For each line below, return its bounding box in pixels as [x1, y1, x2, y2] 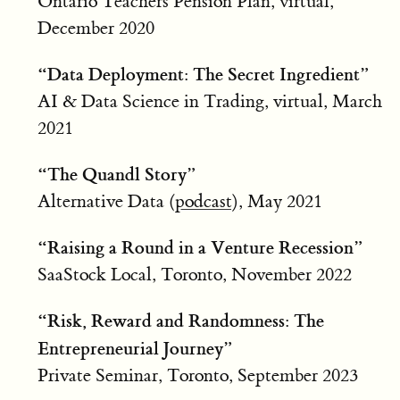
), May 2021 [231, 189, 322, 212]
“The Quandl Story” [37, 162, 196, 186]
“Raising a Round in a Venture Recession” [37, 235, 363, 259]
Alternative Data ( [37, 189, 175, 212]
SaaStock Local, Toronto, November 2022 [37, 262, 352, 286]
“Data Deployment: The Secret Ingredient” [37, 62, 370, 86]
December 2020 [37, 16, 154, 39]
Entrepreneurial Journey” [37, 336, 233, 360]
